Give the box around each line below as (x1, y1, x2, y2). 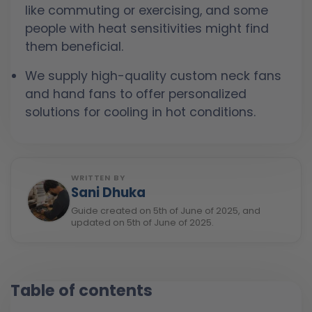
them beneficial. (25, 38, 123, 56)
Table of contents (10, 279, 153, 302)
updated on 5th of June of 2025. (71, 217, 214, 229)
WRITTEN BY (71, 172, 125, 184)
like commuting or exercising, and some (25, 2, 268, 19)
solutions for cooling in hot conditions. (25, 104, 256, 121)
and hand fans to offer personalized (25, 86, 247, 103)
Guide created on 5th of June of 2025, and (71, 205, 260, 217)
